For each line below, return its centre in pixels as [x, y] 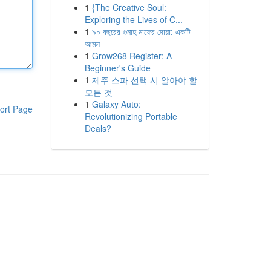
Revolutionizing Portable [131, 116]
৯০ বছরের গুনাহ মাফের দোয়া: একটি [141, 31]
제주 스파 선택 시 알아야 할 [144, 80]
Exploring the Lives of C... [133, 19]
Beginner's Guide [117, 68]
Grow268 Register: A [132, 56]
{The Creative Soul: [129, 7]
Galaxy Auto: [116, 104]
